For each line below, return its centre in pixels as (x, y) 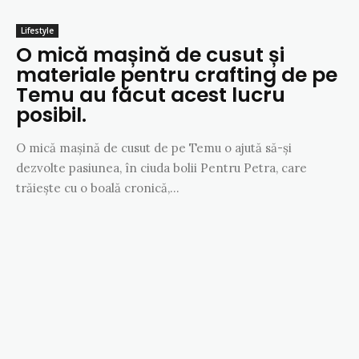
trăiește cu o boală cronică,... (98, 188)
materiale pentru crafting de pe (177, 75)
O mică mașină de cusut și (150, 54)
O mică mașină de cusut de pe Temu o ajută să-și (154, 147)
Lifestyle (37, 30)
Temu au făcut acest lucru (151, 95)
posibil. (51, 115)
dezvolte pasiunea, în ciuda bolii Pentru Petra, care (161, 167)
